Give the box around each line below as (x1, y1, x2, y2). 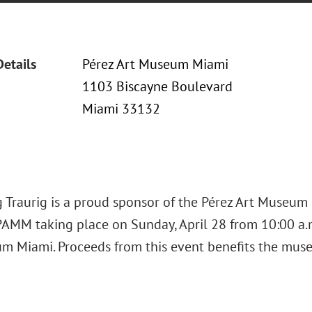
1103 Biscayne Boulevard (81, 77, 233, 95)
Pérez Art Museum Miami (81, 55, 228, 73)
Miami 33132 (81, 100, 160, 118)
